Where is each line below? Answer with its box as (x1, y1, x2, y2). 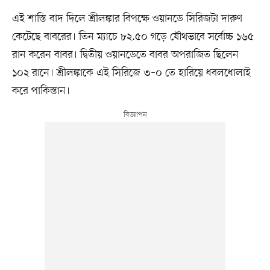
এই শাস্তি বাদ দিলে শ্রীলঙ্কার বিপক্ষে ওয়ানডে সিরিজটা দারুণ (11, 11, 242, 27)
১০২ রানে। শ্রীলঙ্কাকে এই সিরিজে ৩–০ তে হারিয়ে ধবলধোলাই (11, 66, 251, 81)
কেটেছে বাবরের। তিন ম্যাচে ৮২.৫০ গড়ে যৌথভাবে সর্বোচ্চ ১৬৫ (11, 30, 254, 45)
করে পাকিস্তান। (11, 84, 70, 99)
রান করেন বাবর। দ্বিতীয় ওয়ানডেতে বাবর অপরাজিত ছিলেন (11, 48, 239, 63)
